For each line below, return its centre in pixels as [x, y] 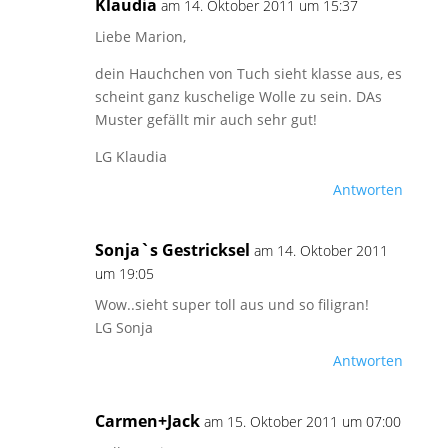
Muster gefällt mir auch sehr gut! [205, 119]
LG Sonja [123, 327]
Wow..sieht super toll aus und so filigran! [231, 304]
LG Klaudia [130, 156]
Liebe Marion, [140, 36]
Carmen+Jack [147, 421]
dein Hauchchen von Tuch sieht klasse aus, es [248, 73]
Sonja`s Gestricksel [172, 250]
